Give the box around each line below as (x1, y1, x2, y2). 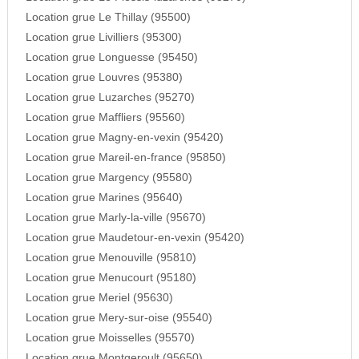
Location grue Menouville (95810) (25, 252, 196, 264)
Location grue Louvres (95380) (25, 71, 183, 84)
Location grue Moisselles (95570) (25, 332, 195, 345)
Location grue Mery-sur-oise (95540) (25, 312, 212, 325)
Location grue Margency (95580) (25, 171, 192, 184)
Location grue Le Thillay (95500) (25, 11, 191, 24)
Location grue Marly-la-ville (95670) (25, 212, 206, 224)
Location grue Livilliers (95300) (25, 31, 182, 44)
